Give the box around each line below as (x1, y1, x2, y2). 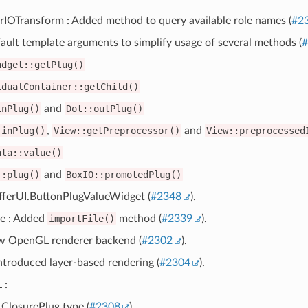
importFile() (48, 212, 115, 224)
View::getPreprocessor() (53, 124, 180, 136)
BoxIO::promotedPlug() (65, 168, 181, 180)
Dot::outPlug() (65, 102, 143, 114)
